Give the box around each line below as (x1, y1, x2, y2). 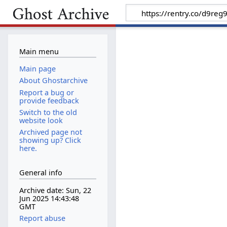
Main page (19, 64, 56, 74)
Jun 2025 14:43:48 (19, 194, 79, 204)
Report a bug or (19, 87, 74, 97)
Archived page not (19, 127, 82, 137)
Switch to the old (19, 107, 77, 117)
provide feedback (19, 95, 79, 105)
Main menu (19, 46, 59, 56)
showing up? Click (19, 135, 81, 145)
